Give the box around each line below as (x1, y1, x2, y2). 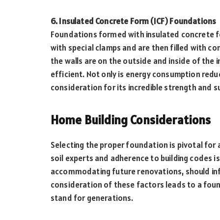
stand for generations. (51, 192, 134, 203)
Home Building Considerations (51, 112, 211, 128)
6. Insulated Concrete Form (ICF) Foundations (51, 16, 217, 27)
